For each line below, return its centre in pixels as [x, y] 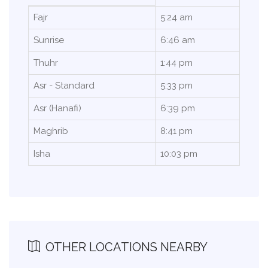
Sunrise [49, 40]
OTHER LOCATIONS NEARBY [125, 247]
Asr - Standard [64, 85]
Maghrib [51, 131]
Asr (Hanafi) [57, 108]
